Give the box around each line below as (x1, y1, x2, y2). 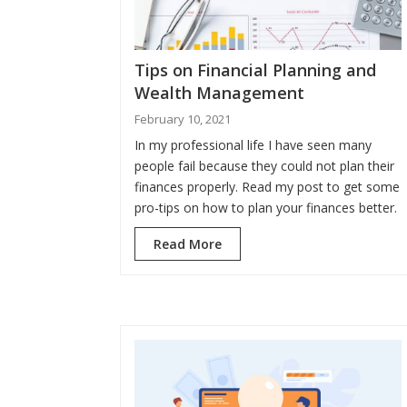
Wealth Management (134, 81, 304, 104)
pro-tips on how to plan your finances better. (134, 198, 397, 216)
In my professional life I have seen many (134, 135, 372, 154)
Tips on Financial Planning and (134, 58, 376, 81)
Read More (154, 234, 222, 253)
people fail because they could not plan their (134, 156, 394, 174)
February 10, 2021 (134, 110, 231, 127)
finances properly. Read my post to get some (134, 177, 400, 195)
